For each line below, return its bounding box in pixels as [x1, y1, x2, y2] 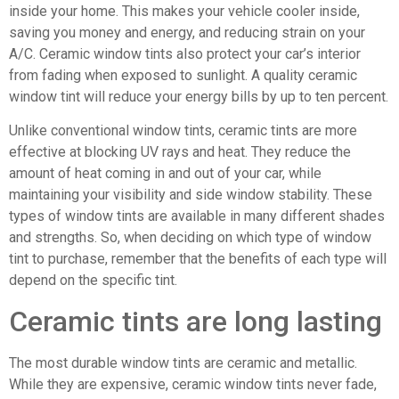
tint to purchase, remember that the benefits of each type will [9, 250, 387, 268]
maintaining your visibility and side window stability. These [9, 186, 372, 204]
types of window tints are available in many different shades [9, 208, 385, 225]
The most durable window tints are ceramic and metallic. [9, 354, 357, 371]
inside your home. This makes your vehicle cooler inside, [9, 2, 360, 20]
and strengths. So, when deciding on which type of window [9, 229, 371, 247]
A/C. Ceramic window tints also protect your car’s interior [9, 45, 361, 62]
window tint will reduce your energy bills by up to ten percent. [9, 87, 388, 105]
